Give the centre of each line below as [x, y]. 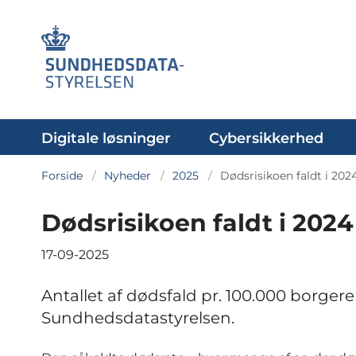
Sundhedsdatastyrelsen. [138, 318]
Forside [62, 176]
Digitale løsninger [106, 138]
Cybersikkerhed [266, 138]
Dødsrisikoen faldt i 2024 [197, 223]
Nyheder [128, 176]
